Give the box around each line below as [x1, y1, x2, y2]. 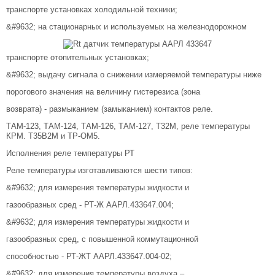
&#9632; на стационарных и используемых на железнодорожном [6, 21, 247, 31]
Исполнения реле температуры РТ [6, 148, 134, 158]
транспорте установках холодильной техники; [6, 4, 177, 14]
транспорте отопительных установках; [6, 53, 149, 63]
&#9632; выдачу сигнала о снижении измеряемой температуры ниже [6, 70, 261, 80]
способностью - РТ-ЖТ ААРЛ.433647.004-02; [6, 251, 172, 261]
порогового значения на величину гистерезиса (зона [6, 87, 200, 97]
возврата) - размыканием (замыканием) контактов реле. [6, 104, 213, 114]
